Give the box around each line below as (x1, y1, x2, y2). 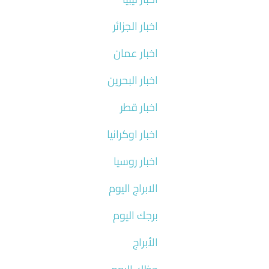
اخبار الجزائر (112, 16, 158, 36)
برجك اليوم (112, 205, 158, 225)
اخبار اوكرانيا (106, 124, 158, 144)
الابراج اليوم (108, 178, 158, 198)
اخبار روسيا (113, 151, 158, 171)
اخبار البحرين (107, 70, 158, 90)
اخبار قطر (119, 97, 158, 117)
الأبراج (132, 232, 158, 252)
